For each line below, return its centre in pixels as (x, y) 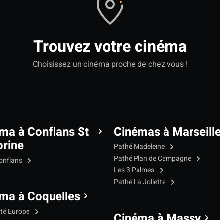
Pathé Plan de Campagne (153, 159)
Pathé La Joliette (140, 182)
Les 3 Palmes (135, 170)
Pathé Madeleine (140, 147)
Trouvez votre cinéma (110, 47)
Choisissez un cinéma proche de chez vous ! (110, 65)
